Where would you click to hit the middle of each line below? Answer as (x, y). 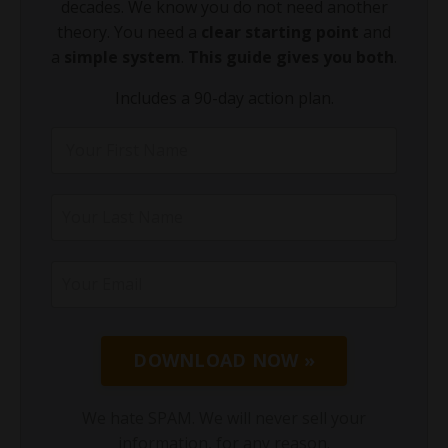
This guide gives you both (291, 56)
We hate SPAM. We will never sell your (224, 417)
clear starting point (280, 31)
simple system (122, 56)
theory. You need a (129, 31)
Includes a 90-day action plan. (224, 97)
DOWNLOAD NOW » (224, 360)
